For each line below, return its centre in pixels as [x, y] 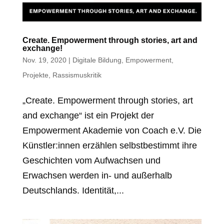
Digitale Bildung [97, 60]
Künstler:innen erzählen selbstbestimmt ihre [109, 145]
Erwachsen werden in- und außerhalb [97, 175]
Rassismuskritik [77, 75]
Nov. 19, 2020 [44, 60]
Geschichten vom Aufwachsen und [91, 160]
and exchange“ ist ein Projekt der [88, 115]
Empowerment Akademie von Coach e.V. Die [112, 130]
